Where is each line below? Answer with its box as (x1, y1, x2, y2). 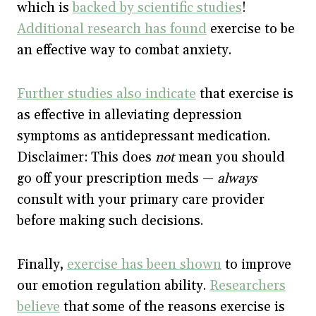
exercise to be (207, 20, 295, 37)
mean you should (175, 149, 285, 166)
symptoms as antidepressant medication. (17, 128, 270, 145)
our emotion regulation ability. (17, 277, 209, 294)
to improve (221, 256, 291, 273)
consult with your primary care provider (17, 191, 265, 208)
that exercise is (196, 85, 293, 102)
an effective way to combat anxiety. (17, 42, 235, 59)
